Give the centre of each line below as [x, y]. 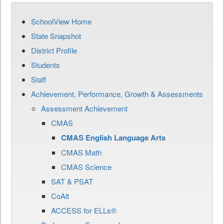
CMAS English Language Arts [113, 137]
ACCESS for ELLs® [84, 210]
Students [45, 65]
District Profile [54, 50]
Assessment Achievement [84, 108]
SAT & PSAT [72, 181]
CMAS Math [81, 152]
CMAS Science [86, 167]
